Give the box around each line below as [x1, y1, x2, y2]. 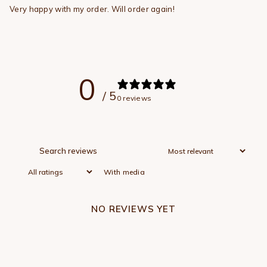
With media [104, 167, 145, 176]
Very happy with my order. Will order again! [10, 4, 175, 14]
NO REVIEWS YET [91, 203, 176, 215]
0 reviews [116, 94, 152, 103]
